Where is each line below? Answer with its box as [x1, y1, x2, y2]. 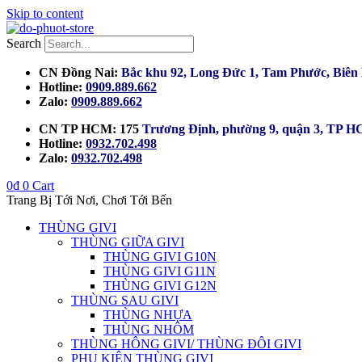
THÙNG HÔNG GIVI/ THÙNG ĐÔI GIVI [71, 337, 301, 351]
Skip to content [6, 6, 83, 20]
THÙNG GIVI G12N [103, 279, 217, 293]
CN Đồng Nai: [39, 65, 121, 79]
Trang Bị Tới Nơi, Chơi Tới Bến [6, 193, 172, 207]
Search [6, 36, 41, 50]
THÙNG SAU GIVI [71, 293, 179, 307]
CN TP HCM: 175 [39, 122, 139, 136]
